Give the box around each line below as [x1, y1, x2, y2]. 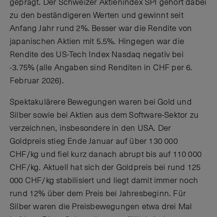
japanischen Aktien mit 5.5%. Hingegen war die [10, 36, 185, 47]
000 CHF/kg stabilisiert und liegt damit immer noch [10, 175, 199, 186]
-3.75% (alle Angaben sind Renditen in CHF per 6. [10, 62, 193, 73]
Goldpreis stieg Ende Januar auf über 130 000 [10, 136, 178, 147]
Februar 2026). [10, 75, 64, 86]
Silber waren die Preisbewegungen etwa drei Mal [10, 201, 192, 212]
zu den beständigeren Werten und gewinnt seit [10, 10, 184, 21]
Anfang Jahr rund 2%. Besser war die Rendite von [10, 23, 192, 34]
